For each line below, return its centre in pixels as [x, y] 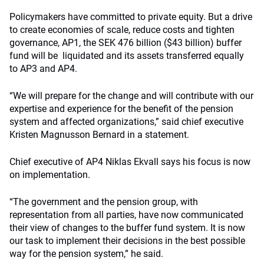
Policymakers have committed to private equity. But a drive [131, 17]
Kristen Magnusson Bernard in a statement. [99, 135]
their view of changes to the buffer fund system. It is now [127, 228]
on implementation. [50, 175]
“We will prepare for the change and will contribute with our [131, 96]
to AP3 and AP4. [43, 69]
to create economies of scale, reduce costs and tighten [122, 30]
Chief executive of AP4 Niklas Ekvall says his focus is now [130, 162]
